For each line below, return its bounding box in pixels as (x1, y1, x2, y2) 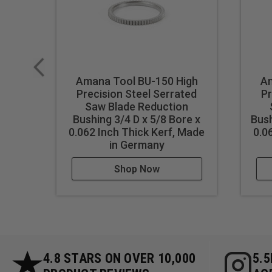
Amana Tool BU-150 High (75, 75, 198, 88)
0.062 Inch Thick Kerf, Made (69, 126, 205, 139)
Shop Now (114, 163, 160, 175)
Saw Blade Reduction (85, 100, 189, 114)
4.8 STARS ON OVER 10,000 (43, 251, 195, 267)
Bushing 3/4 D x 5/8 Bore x (73, 113, 201, 126)
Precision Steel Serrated (76, 87, 197, 101)
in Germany (109, 138, 165, 152)
